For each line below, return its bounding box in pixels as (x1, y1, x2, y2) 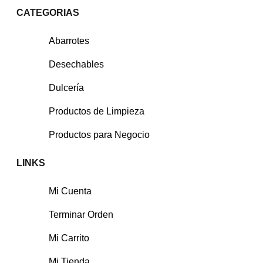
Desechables (49, 59, 104, 69)
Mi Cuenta (49, 186, 92, 196)
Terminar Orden (49, 209, 113, 220)
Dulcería (49, 82, 84, 93)
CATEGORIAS (16, 7, 79, 18)
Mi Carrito (49, 232, 89, 243)
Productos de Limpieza (49, 106, 144, 116)
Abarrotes (49, 35, 89, 46)
